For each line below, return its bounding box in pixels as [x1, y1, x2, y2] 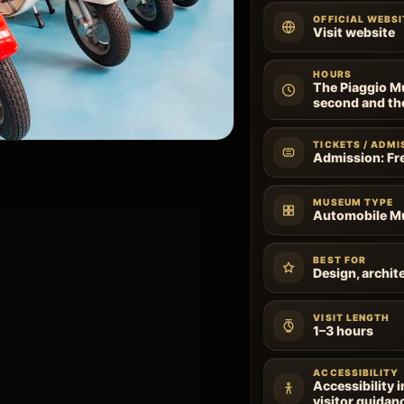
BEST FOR [313, 254, 366, 265]
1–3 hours [313, 323, 374, 338]
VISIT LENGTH [313, 312, 390, 323]
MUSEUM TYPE [313, 197, 394, 207]
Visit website [313, 24, 396, 40]
